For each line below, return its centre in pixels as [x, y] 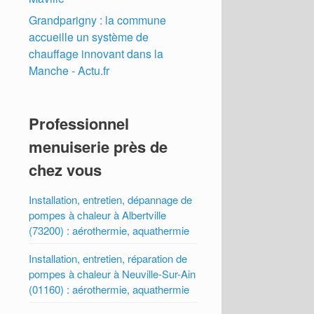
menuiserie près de [98, 147]
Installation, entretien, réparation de [108, 259]
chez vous [66, 170]
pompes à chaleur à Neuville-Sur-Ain [112, 274]
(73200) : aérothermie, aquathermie [109, 231]
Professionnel [79, 124]
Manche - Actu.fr [69, 71]
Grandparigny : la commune [98, 20]
